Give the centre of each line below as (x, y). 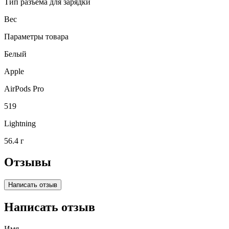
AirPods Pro (24, 88)
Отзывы (28, 162)
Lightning (20, 123)
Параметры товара (36, 36)
